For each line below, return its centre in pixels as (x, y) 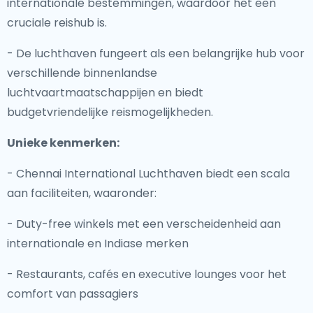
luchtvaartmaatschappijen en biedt (105, 93)
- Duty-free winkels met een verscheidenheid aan (144, 224)
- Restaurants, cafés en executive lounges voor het (147, 274)
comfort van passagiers (73, 294)
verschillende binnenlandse (82, 73)
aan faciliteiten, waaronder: (82, 193)
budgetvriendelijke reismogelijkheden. (110, 112)
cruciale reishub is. (57, 23)
